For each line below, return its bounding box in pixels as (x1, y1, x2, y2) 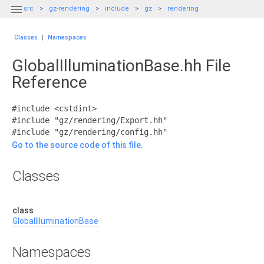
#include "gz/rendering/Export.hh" (12, 115, 167, 125)
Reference (12, 72, 87, 92)
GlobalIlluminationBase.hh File (12, 56, 231, 75)
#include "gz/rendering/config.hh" (12, 127, 167, 137)
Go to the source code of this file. (12, 140, 143, 150)
